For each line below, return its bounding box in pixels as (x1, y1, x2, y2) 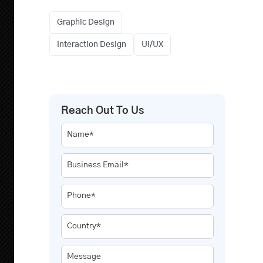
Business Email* (66, 161, 129, 169)
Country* (66, 222, 101, 230)
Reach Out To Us (60, 106, 144, 116)
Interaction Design (56, 41, 126, 49)
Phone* (66, 191, 96, 200)
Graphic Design (56, 18, 114, 26)
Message (66, 252, 101, 261)
